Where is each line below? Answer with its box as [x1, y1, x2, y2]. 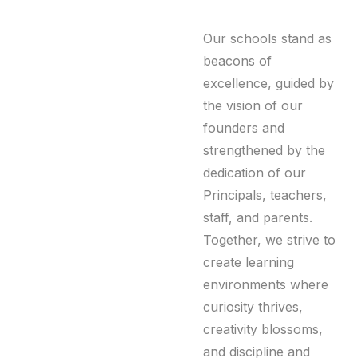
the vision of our [203, 97, 304, 114]
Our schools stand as [203, 30, 332, 47]
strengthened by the [203, 142, 326, 159]
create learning [203, 254, 295, 271]
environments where [203, 276, 329, 293]
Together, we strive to [203, 232, 336, 249]
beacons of [203, 53, 272, 70]
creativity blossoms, [203, 321, 324, 338]
